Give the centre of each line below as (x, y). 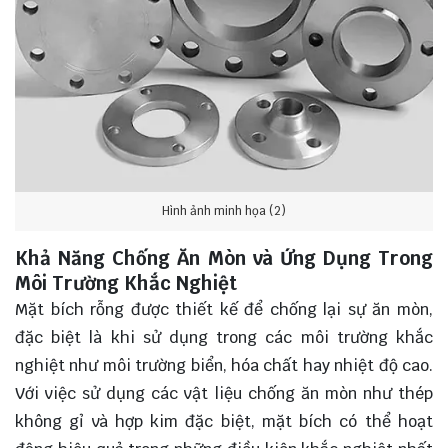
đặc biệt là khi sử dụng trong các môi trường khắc (224, 337)
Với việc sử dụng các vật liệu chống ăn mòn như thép (224, 393)
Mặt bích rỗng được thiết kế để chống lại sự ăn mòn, (224, 309)
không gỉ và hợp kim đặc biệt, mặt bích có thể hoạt (224, 421)
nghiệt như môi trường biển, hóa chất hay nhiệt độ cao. (224, 365)
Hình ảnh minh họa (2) (224, 211)
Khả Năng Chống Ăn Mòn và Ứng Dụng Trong (224, 257)
